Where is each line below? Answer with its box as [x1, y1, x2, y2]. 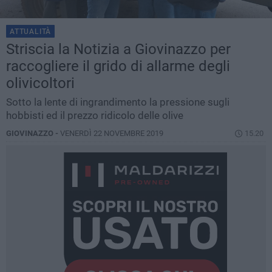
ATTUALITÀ [10, 27, 52, 36]
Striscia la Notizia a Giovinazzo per [6, 41, 231, 58]
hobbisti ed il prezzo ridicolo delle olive [6, 109, 183, 122]
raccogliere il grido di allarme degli [6, 58, 230, 75]
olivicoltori [6, 75, 75, 92]
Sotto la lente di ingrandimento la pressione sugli [6, 96, 229, 109]
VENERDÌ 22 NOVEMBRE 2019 [60, 129, 163, 138]
